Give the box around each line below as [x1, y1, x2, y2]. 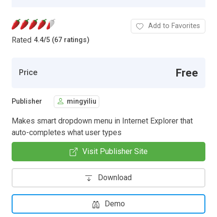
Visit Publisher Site [82, 146, 148, 156]
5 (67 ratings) [46, 36, 90, 45]
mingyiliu [67, 97, 96, 106]
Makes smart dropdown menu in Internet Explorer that [12, 116, 193, 125]
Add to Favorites [148, 21, 200, 30]
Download [98, 172, 132, 182]
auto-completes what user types [12, 127, 122, 137]
